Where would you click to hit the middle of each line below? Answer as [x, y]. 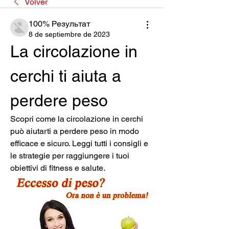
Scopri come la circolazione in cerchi [77, 119]
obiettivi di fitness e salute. [58, 168]
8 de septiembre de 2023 [69, 34]
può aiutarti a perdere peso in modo [75, 131]
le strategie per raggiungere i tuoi [70, 155]
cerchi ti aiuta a [66, 76]
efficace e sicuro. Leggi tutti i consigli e [79, 143]
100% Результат [60, 24]
